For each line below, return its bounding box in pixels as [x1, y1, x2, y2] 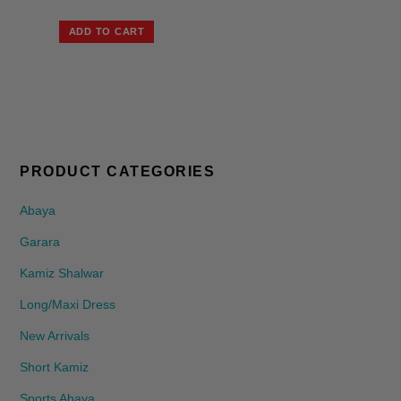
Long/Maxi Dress [20, 297, 116, 311]
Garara [20, 235, 61, 250]
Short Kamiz [20, 360, 90, 374]
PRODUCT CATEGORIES [20, 163, 216, 180]
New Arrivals [20, 328, 90, 343]
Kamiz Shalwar [20, 267, 105, 281]
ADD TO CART [68, 26, 145, 38]
